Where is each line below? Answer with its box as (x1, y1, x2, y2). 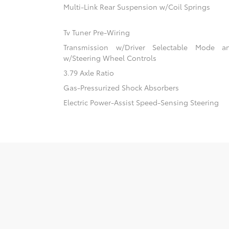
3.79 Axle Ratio (63, 67, 114, 78)
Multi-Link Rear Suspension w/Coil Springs (63, 1, 211, 12)
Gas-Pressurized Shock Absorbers (63, 82, 179, 93)
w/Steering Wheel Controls (63, 52, 157, 63)
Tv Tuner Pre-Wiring (63, 27, 130, 37)
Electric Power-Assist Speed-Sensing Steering (63, 97, 219, 107)
